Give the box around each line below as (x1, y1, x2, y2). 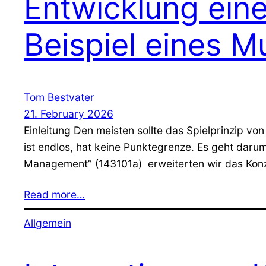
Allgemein (24, 216, 71, 229)
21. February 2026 (24, 107, 113, 121)
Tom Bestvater (24, 91, 94, 104)
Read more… (24, 188, 85, 201)
